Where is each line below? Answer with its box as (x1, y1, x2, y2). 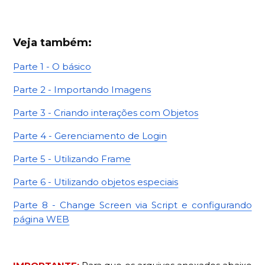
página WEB (13, 214, 70, 225)
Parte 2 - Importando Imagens (13, 84, 151, 96)
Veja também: (13, 36, 92, 50)
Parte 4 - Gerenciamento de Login (13, 130, 167, 142)
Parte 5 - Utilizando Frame (13, 153, 131, 165)
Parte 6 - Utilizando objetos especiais (13, 176, 179, 188)
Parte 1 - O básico (13, 61, 92, 73)
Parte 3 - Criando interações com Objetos (13, 107, 199, 119)
